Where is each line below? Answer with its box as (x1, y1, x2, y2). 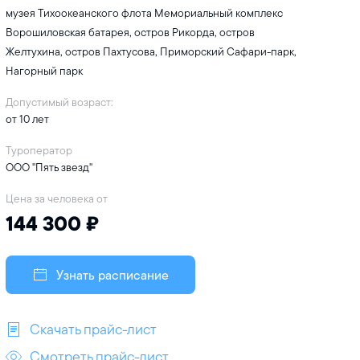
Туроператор (5, 143, 72, 157)
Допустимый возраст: (5, 95, 113, 109)
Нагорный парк (5, 63, 83, 78)
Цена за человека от (5, 191, 108, 206)
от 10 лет (5, 112, 49, 126)
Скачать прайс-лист (29, 320, 157, 338)
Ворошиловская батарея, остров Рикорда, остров (5, 25, 255, 39)
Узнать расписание (55, 267, 169, 283)
